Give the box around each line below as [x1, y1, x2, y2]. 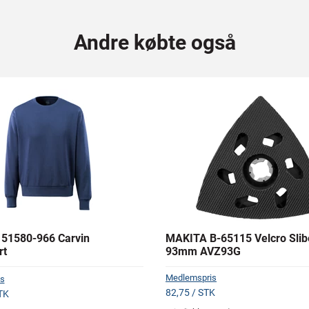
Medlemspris [166, 272, 217, 283]
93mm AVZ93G [166, 245, 241, 258]
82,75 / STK [166, 287, 215, 298]
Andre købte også [73, 30, 236, 54]
